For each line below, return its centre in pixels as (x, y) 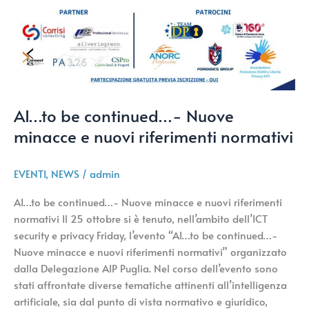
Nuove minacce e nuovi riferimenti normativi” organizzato (150, 251)
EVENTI (30, 174)
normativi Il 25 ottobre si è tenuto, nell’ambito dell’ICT (141, 218)
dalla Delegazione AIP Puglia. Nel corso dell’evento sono (146, 268)
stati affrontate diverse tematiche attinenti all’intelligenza (150, 285)
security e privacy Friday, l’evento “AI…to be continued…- (146, 235)
